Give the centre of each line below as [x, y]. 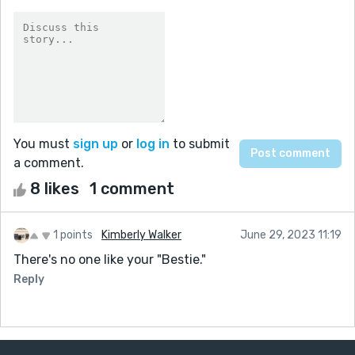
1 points [73, 235]
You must [43, 143]
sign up [95, 143]
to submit [200, 143]
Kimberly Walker [141, 235]
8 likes [55, 188]
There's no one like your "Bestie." [110, 259]
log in [153, 143]
